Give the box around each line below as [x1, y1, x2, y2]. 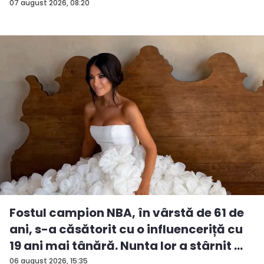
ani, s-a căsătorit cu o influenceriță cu [9, 221, 243, 238]
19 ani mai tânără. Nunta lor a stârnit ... [9, 237, 243, 255]
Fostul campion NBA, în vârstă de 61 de [9, 204, 244, 222]
